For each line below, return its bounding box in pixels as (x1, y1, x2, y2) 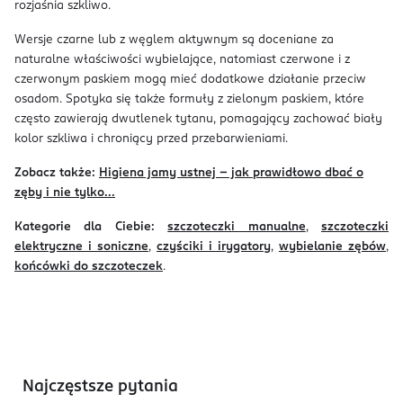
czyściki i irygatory (157, 241, 271, 253)
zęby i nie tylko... (14, 187, 115, 199)
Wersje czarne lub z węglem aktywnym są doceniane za (14, 34, 334, 46)
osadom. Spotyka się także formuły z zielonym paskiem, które (14, 94, 364, 105)
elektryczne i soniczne (14, 241, 148, 253)
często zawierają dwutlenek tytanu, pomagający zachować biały (14, 113, 382, 125)
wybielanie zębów (279, 241, 386, 253)
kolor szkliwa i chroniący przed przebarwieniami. (14, 133, 288, 145)
